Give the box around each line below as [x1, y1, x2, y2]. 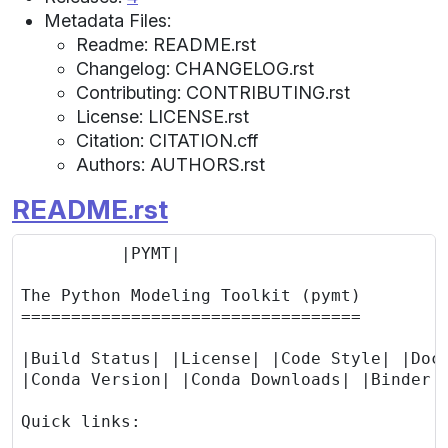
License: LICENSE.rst [76, 105, 249, 127]
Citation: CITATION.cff [76, 129, 258, 151]
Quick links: [21, 411, 141, 431]
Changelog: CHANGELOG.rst [76, 57, 314, 79]
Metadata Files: [44, 9, 171, 31]
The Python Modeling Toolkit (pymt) [21, 285, 361, 305]
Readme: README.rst [76, 33, 256, 55]
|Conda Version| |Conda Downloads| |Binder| [21, 369, 441, 389]
